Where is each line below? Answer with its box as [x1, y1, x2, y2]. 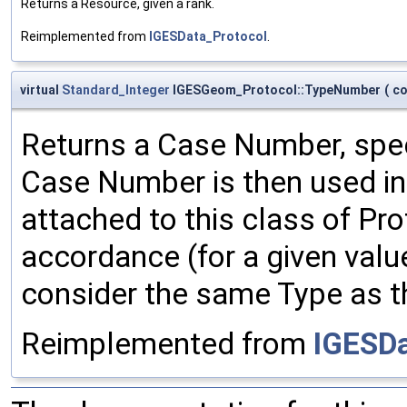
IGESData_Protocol [149, 28, 267, 44]
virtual [20, 82, 62, 97]
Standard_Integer [62, 82, 170, 97]
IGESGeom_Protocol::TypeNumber [170, 82, 381, 97]
